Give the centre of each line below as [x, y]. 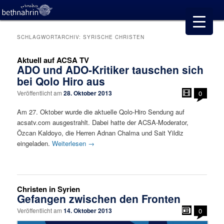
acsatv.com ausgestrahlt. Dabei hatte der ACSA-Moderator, [103, 122]
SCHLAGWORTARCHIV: [50, 37]
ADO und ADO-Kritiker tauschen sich [110, 70]
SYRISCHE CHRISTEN [114, 37]
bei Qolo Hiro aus [61, 81]
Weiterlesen [70, 143]
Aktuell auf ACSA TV [53, 60]
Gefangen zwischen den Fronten [99, 198]
